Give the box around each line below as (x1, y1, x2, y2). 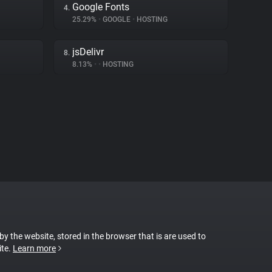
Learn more (13, 243, 56, 253)
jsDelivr (72, 46, 104, 58)
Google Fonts (72, 1, 129, 13)
